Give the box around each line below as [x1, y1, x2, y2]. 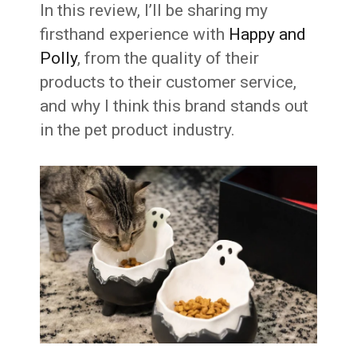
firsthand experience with [40, 25, 229, 44]
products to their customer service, [40, 73, 297, 92]
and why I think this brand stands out [40, 96, 309, 116]
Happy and [229, 25, 307, 44]
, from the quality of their [77, 49, 260, 68]
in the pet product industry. [40, 120, 236, 139]
